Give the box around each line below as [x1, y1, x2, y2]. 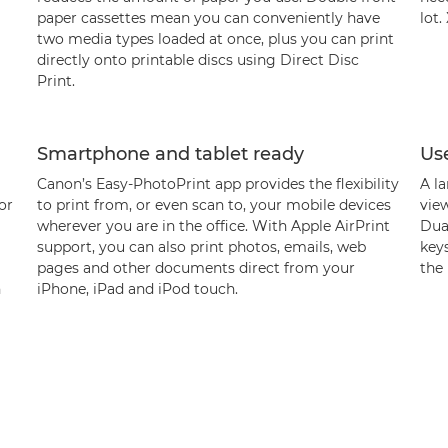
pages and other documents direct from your [36, 259, 355, 277]
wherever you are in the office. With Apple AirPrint [36, 217, 390, 235]
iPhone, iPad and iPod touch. [36, 280, 238, 298]
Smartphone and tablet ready [36, 143, 304, 165]
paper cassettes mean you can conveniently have [36, 9, 380, 27]
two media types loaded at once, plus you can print [36, 30, 394, 48]
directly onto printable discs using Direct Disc [36, 51, 359, 69]
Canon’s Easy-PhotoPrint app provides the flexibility [36, 175, 399, 193]
